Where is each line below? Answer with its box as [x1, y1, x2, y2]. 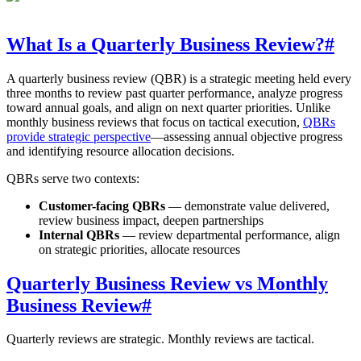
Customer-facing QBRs [39, 198, 165, 213]
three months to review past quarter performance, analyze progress [6, 85, 342, 100]
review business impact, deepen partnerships [39, 213, 263, 227]
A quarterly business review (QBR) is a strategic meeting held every [6, 71, 351, 85]
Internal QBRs [39, 227, 119, 242]
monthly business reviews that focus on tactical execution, [6, 114, 303, 129]
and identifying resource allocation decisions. [6, 143, 234, 158]
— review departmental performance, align [119, 227, 340, 242]
